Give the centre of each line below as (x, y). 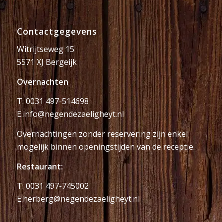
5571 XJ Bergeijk (47, 62)
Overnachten (42, 82)
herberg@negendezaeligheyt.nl (81, 199)
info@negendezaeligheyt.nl (73, 114)
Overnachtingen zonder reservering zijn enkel (102, 134)
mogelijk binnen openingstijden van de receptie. (106, 147)
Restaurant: (40, 166)
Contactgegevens (57, 31)
